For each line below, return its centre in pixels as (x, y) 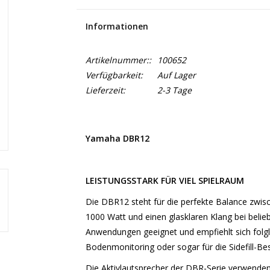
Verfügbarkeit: (114, 75)
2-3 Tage (174, 90)
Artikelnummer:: (118, 60)
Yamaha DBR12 (117, 138)
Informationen (117, 26)
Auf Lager (176, 75)
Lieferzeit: (105, 90)
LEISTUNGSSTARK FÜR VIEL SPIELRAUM (165, 181)
